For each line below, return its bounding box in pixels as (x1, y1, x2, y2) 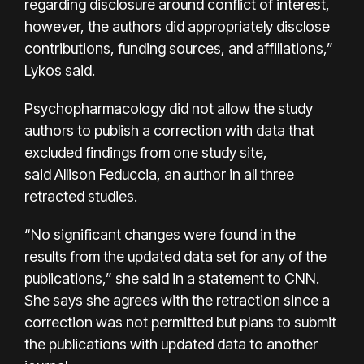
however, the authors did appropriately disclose (24, 17, 330, 35)
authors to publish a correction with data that (24, 121, 314, 139)
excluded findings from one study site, (24, 143, 267, 161)
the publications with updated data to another (24, 335, 318, 353)
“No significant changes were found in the (24, 225, 296, 243)
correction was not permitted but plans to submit (24, 313, 336, 331)
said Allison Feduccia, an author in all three (24, 165, 294, 183)
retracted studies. (24, 187, 137, 205)
